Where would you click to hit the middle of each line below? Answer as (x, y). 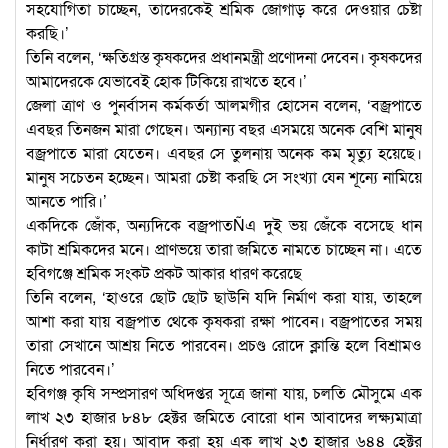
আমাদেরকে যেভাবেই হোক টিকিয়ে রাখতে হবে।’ (166, 80)
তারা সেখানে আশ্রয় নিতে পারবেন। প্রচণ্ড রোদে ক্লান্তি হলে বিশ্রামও (224, 344)
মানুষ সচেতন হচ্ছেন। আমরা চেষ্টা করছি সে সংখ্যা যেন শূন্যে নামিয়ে (224, 176)
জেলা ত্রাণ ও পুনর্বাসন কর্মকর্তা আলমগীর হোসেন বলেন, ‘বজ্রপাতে (224, 104)
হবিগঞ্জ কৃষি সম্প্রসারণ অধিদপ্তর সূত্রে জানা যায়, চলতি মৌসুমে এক (224, 392)
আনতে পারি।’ (66, 200)
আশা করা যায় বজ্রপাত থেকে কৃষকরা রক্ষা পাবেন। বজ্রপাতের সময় (224, 320)
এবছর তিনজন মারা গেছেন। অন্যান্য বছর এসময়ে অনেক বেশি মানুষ (224, 128)
